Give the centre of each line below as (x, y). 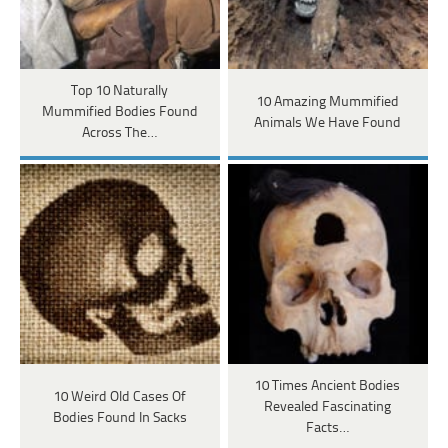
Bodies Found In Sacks (119, 418)
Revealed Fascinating (328, 408)
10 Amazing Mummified (327, 102)
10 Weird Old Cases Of (119, 397)
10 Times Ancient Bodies (328, 387)
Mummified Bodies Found (119, 113)
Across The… (120, 134)
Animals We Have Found (328, 123)
